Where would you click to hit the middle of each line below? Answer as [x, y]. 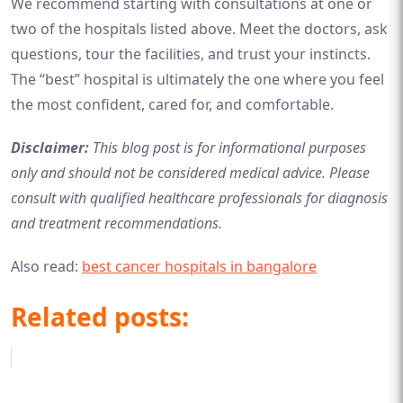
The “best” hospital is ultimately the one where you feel [197, 79]
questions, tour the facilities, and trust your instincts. [191, 54]
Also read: [46, 266]
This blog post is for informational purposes [229, 148]
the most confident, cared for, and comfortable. [172, 104]
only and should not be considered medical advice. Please [190, 173]
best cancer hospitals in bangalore [199, 266]
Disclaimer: [50, 148]
